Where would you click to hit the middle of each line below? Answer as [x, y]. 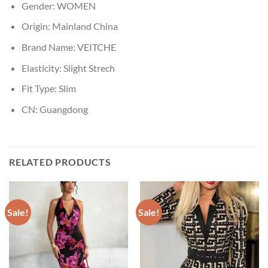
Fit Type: [40, 89]
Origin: [36, 26]
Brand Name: [49, 47]
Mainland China [85, 26]
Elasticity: [42, 68]
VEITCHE [96, 47]
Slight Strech [89, 68]
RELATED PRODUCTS [60, 162]
